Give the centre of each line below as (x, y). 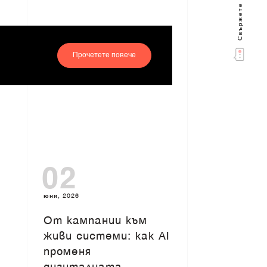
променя (68, 252)
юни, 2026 (62, 195)
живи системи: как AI (107, 237)
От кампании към (96, 221)
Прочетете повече (104, 55)
